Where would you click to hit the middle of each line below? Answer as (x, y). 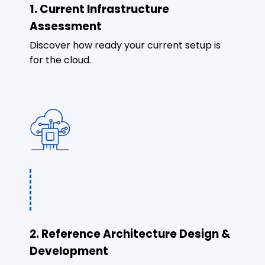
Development (69, 251)
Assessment (66, 26)
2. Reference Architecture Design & (130, 234)
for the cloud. (60, 60)
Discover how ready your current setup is (125, 45)
